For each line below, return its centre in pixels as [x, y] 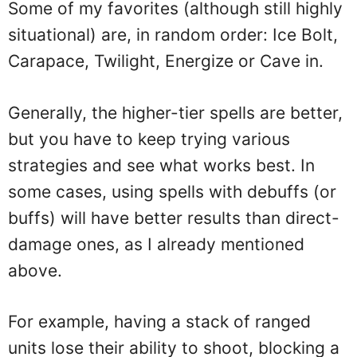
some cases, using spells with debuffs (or [172, 191]
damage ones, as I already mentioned [156, 244]
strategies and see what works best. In [161, 165]
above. [35, 270]
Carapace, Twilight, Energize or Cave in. [166, 61]
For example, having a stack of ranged [159, 322]
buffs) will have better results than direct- [174, 218]
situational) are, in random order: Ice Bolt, [173, 35]
